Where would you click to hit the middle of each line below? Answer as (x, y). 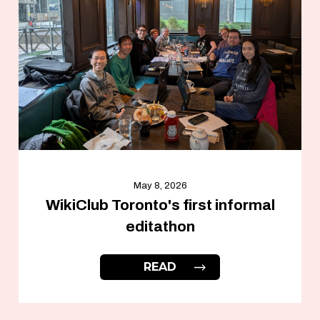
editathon (160, 227)
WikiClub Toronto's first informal (160, 205)
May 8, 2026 (160, 186)
